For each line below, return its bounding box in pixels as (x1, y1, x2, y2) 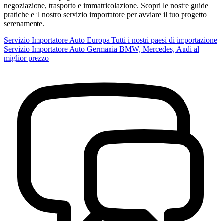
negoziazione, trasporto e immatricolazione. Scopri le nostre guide (4, 1, 208, 10)
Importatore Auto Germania (32, 44, 117, 53)
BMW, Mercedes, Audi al (119, 44, 199, 53)
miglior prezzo (4, 53, 49, 62)
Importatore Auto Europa (32, 36, 110, 44)
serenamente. (4, 19, 44, 28)
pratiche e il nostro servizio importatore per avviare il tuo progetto (4, 10, 207, 19)
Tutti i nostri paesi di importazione (111, 36, 217, 44)
